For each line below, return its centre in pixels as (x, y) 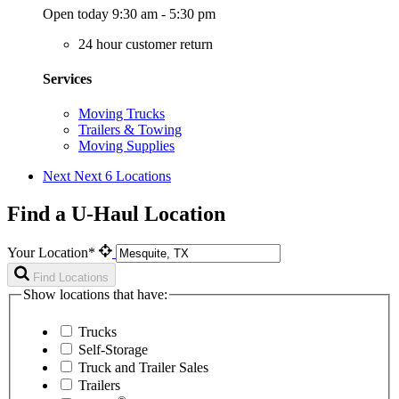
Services (67, 78)
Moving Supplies (126, 146)
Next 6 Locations (122, 176)
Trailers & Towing (130, 130)
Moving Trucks (122, 114)
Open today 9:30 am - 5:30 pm (129, 13)
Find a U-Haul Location (116, 214)
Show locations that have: (95, 294)
